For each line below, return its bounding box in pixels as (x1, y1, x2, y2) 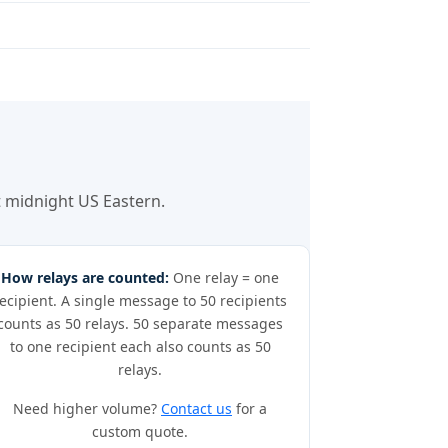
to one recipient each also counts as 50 (9, 337, 271, 356)
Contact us (161, 399, 232, 418)
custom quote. (92, 422, 188, 441)
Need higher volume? (13, 399, 161, 418)
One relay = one (169, 268, 279, 287)
